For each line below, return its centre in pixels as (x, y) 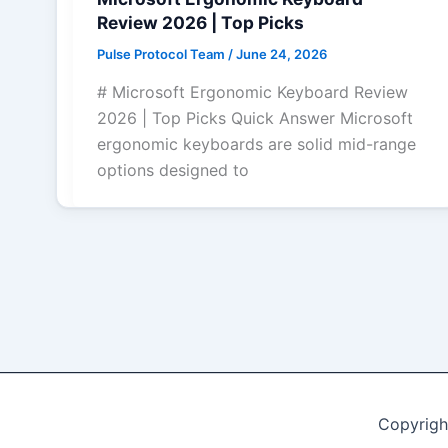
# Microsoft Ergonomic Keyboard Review (252, 92)
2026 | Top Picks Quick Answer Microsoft (255, 118)
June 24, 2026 (281, 54)
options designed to (173, 170)
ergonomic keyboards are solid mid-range (256, 144)
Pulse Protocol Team (162, 54)
